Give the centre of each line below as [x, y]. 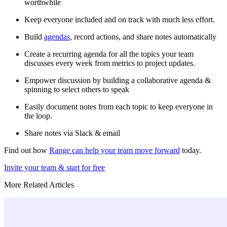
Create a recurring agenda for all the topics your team [109, 54]
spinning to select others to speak [77, 89]
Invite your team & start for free [54, 167]
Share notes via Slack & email [72, 133]
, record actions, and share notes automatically [143, 37]
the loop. [38, 116]
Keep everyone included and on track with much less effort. [120, 20]
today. [191, 150]
